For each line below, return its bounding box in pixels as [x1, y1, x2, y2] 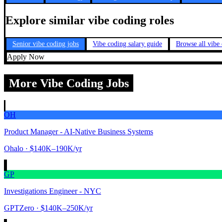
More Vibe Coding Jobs [8, 76, 129, 90]
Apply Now [7, 53, 45, 61]
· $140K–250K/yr [34, 204, 93, 213]
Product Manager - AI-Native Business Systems [4, 127, 153, 136]
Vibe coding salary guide [93, 40, 162, 48]
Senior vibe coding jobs [12, 40, 79, 48]
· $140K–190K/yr [23, 144, 82, 153]
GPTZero [4, 204, 34, 213]
